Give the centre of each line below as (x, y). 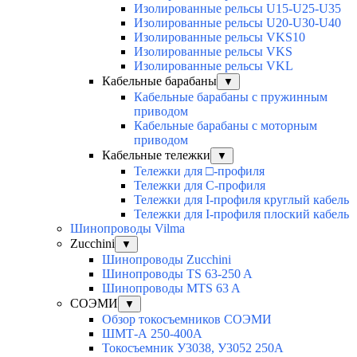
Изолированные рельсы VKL (214, 66)
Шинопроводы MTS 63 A (171, 288)
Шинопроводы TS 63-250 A (177, 274)
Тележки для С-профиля (200, 186)
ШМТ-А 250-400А (152, 334)
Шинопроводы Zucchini (167, 260)
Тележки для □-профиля (199, 171)
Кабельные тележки (156, 155)
